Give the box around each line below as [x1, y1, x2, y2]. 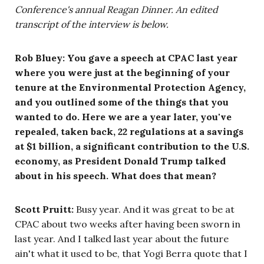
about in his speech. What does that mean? [15, 169, 216, 181]
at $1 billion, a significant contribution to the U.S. [15, 140, 249, 152]
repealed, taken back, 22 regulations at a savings [15, 125, 243, 137]
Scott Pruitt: [15, 203, 74, 215]
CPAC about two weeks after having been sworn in [15, 217, 240, 230]
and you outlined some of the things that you [15, 95, 229, 108]
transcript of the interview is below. [15, 18, 169, 30]
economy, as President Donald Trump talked [15, 154, 226, 167]
